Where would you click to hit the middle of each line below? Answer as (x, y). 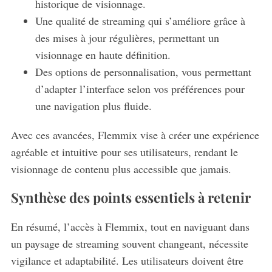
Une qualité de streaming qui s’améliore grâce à (140, 20)
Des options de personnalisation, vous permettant (143, 71)
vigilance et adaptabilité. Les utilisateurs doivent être (127, 260)
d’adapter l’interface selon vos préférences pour (140, 88)
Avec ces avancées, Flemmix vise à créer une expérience (135, 134)
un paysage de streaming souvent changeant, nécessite (129, 243)
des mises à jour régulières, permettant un (127, 37)
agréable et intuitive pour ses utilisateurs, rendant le (124, 151)
